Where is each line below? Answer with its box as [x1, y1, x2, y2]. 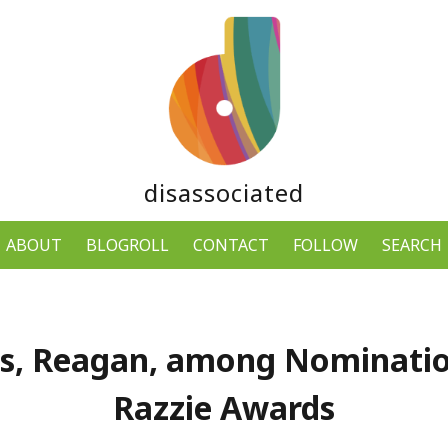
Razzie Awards [113, 386, 335, 429]
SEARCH [382, 234, 442, 256]
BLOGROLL [86, 234, 169, 256]
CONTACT [193, 234, 269, 256]
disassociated [144, 176, 304, 209]
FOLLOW [293, 234, 358, 256]
